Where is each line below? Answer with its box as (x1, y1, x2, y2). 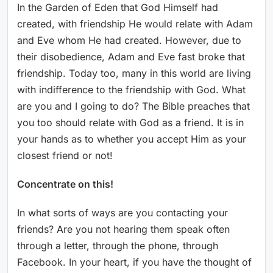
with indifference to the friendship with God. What (17, 83, 246, 96)
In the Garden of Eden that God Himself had (17, 1, 218, 14)
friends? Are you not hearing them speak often (17, 223, 230, 236)
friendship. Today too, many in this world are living (17, 67, 251, 80)
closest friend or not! (17, 149, 113, 162)
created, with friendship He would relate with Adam (17, 18, 253, 30)
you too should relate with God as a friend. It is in (17, 116, 244, 129)
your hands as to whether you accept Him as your (17, 133, 246, 146)
